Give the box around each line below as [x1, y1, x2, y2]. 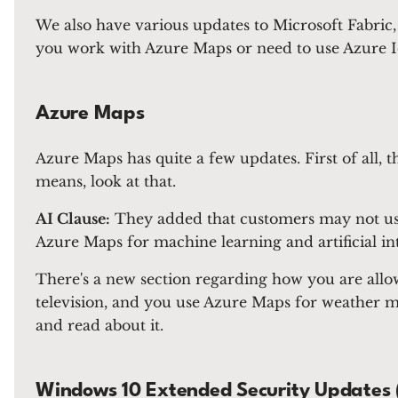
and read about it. [36, 316, 163, 334]
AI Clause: [36, 210, 110, 227]
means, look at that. [36, 172, 176, 190]
